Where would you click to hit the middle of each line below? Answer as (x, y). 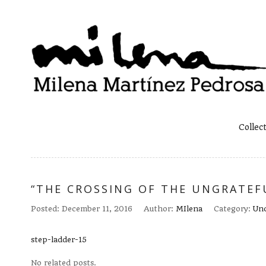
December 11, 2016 (97, 208)
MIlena (189, 208)
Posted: (46, 208)
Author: (160, 208)
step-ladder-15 (59, 239)
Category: (233, 208)
